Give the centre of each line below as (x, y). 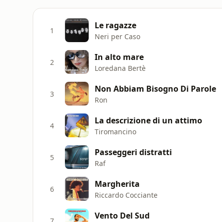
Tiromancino (115, 131)
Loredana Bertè (120, 68)
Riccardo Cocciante (126, 195)
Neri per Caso (117, 36)
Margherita (117, 184)
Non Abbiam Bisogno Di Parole (155, 88)
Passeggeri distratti (133, 152)
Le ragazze (115, 25)
